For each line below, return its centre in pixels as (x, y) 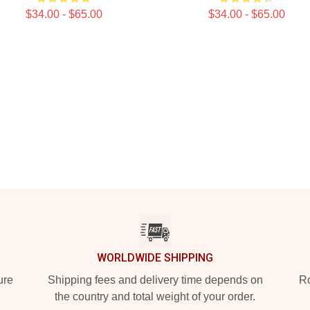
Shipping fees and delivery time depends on (155, 280)
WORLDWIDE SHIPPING (155, 258)
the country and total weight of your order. (155, 297)
